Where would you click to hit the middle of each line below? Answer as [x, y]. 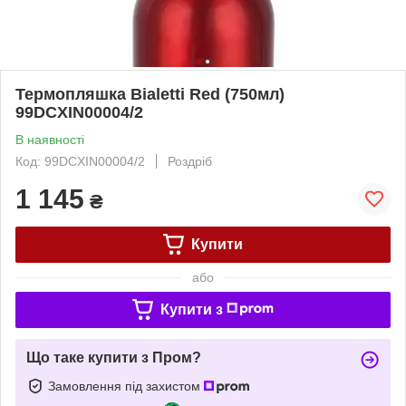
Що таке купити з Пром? [114, 357]
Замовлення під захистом [126, 386]
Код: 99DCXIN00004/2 [80, 161]
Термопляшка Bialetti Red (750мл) [150, 94]
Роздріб [190, 161]
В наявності [50, 139]
